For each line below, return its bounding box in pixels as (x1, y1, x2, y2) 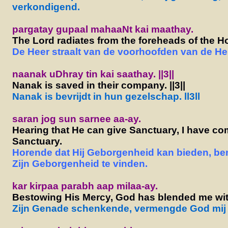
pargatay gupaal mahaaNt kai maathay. (12, 23, 193, 35)
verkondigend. (12, 1, 80, 12)
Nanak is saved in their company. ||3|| (12, 79, 185, 91)
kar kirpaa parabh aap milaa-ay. (12, 180, 158, 191)
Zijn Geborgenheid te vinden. (12, 158, 148, 169)
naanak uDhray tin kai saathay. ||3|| (12, 68, 174, 79)
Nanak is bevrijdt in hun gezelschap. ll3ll (12, 91, 200, 102)
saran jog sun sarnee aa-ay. (12, 113, 141, 124)
